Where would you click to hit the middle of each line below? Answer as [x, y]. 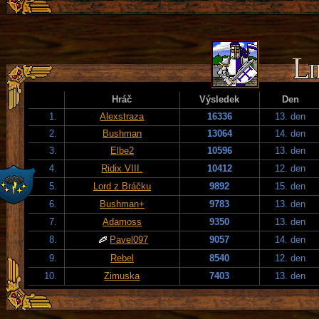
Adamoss [122, 221]
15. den [291, 186]
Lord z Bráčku [122, 186]
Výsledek [220, 99]
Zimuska [122, 276]
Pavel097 [129, 239]
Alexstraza [122, 116]
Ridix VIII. [122, 168]
